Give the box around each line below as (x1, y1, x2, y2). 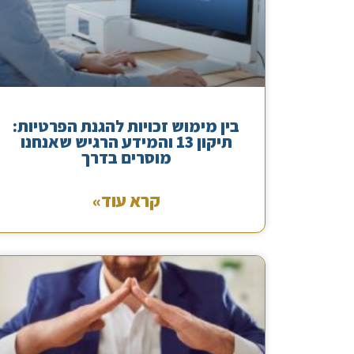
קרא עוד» (92, 190, 160, 213)
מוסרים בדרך (81, 147, 171, 169)
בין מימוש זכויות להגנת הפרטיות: (13, 115, 240, 137)
